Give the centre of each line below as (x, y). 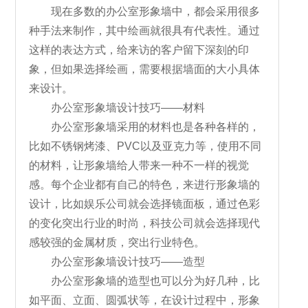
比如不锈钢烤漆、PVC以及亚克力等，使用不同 (145, 146)
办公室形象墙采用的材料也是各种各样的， (145, 127)
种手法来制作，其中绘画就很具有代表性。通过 (145, 31)
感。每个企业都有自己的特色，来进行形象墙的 (145, 185)
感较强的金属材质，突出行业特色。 (117, 242)
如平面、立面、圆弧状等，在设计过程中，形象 (145, 300)
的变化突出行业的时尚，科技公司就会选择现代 (145, 223)
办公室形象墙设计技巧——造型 (117, 262)
